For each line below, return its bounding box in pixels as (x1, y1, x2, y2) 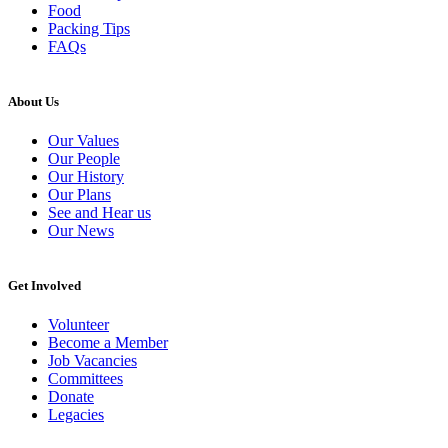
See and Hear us (48, 204, 151, 222)
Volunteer (48, 316, 109, 334)
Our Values (48, 132, 119, 150)
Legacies (48, 406, 104, 424)
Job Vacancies (48, 352, 137, 370)
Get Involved (8, 278, 81, 294)
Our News (48, 222, 114, 240)
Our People (48, 150, 120, 168)
